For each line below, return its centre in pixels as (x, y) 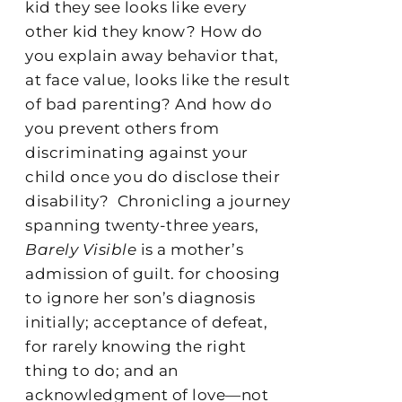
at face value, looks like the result (158, 79)
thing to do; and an (102, 370)
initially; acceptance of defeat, (147, 322)
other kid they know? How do (144, 31)
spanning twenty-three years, (142, 225)
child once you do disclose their (153, 176)
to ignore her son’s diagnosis (140, 297)
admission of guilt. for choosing (153, 273)
